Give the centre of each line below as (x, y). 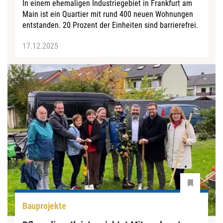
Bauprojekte (44, 206)
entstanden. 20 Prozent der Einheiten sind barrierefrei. (110, 25)
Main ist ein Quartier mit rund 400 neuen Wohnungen (108, 14)
